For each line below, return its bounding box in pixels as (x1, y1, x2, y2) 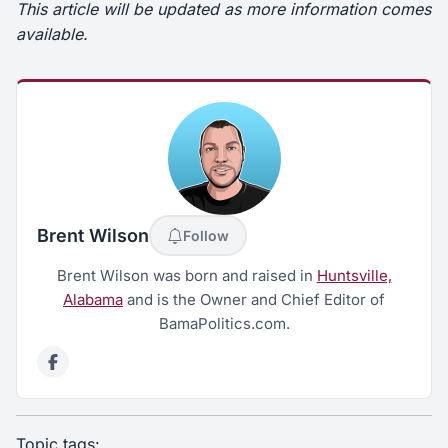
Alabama (63, 290, 123, 310)
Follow (183, 227, 229, 245)
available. (16, 24, 88, 45)
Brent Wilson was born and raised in (56, 266, 317, 286)
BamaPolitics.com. (158, 314, 290, 334)
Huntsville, (316, 266, 392, 286)
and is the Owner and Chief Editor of (123, 290, 385, 310)
